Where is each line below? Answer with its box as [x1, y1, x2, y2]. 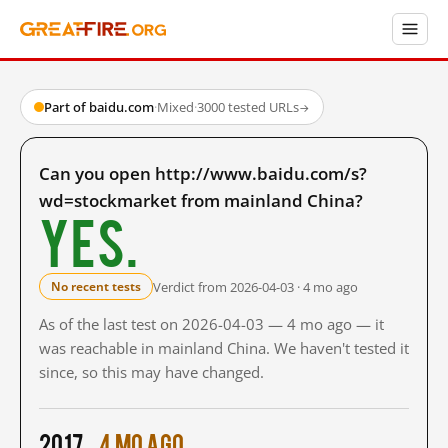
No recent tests [51, 278, 141, 295]
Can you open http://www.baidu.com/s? [39, 162, 367, 185]
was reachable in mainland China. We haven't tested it [39, 338, 409, 358]
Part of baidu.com [44, 98, 154, 116]
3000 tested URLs [197, 98, 299, 116]
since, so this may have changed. [39, 362, 264, 382]
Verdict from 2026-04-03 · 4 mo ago [153, 277, 358, 296]
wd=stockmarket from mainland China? [39, 189, 363, 212]
